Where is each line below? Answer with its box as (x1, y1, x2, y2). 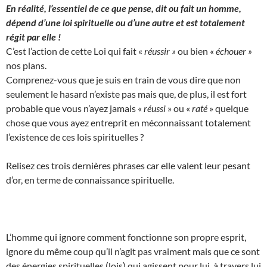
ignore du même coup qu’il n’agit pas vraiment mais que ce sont (6, 245, 260, 257)
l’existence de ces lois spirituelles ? (6, 131, 144, 142)
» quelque (207, 102, 249, 114)
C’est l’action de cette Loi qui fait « (6, 45, 144, 57)
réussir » (144, 45, 176, 57)
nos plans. (6, 59, 46, 71)
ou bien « (176, 45, 216, 57)
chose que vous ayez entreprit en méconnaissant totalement (6, 116, 251, 128)
